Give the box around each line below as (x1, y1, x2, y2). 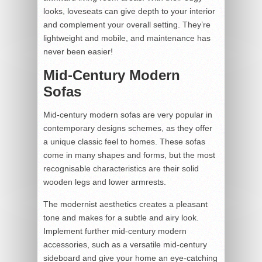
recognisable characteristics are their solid (43, 163, 199, 173)
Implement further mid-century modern (43, 226, 187, 236)
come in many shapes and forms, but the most (43, 150, 215, 160)
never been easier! (43, 46, 113, 56)
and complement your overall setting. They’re (43, 19, 211, 29)
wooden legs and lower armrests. (43, 177, 166, 187)
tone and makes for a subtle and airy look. (43, 212, 199, 222)
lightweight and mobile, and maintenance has (43, 33, 211, 43)
